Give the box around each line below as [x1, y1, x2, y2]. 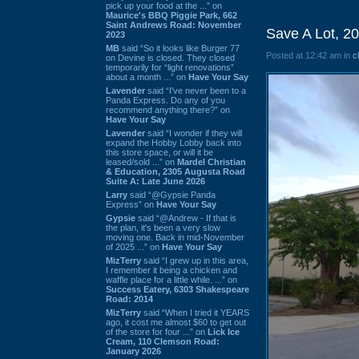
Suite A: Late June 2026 [106, 175, 205, 186]
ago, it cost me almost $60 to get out [106, 317, 246, 327]
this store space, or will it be [106, 147, 213, 157]
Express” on [106, 199, 156, 209]
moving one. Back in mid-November [106, 232, 244, 242]
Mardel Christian [177, 156, 246, 167]
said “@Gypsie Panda [127, 189, 216, 200]
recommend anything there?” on [106, 104, 230, 115]
